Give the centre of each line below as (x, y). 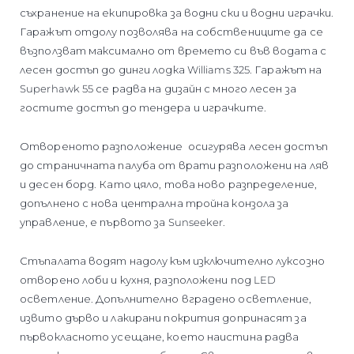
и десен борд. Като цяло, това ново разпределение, (168, 184)
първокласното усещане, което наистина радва (160, 336)
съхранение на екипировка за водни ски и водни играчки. (177, 12)
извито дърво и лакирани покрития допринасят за (163, 317)
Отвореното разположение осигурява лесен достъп (174, 146)
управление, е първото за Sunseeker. (123, 222)
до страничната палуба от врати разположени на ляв (174, 165)
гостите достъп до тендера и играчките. (143, 107)
